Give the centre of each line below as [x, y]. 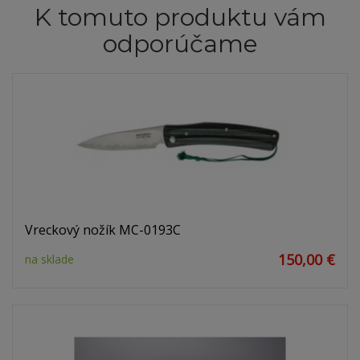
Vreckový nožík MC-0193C [103, 230]
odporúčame [180, 44]
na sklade [49, 260]
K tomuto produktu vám [180, 18]
